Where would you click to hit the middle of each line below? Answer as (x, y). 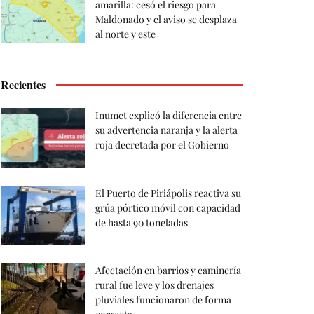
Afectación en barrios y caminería (168, 271)
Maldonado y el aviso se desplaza (166, 19)
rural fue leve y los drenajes (155, 285)
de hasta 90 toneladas (142, 222)
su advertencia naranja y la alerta (166, 130)
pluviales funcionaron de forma (163, 300)
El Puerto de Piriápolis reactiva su (168, 193)
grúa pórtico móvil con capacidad (168, 207)
